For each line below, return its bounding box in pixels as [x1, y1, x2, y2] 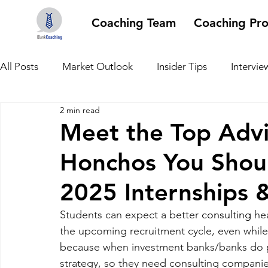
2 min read [60, 104, 100, 115]
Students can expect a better [60, 208, 202, 221]
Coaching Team [92, 16, 176, 30]
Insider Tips [157, 60, 207, 72]
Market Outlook [62, 60, 133, 72]
